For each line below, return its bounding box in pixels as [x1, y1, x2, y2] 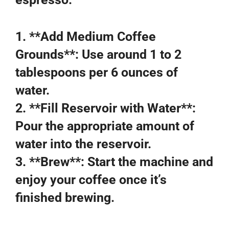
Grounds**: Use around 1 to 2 [15, 47, 181, 62]
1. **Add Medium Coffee [15, 29, 156, 44]
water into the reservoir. [15, 136, 151, 151]
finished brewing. [15, 190, 114, 205]
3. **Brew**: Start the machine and [15, 154, 213, 169]
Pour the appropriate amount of [15, 119, 194, 133]
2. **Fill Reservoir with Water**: [15, 101, 196, 116]
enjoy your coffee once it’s [15, 172, 167, 187]
